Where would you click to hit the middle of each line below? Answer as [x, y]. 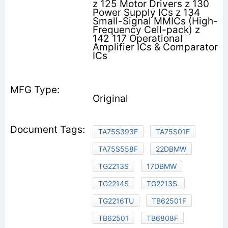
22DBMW [171, 149]
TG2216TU [116, 201]
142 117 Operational [137, 39]
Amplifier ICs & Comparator [155, 47]
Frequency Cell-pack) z [146, 30]
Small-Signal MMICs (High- [155, 21]
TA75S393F [118, 132]
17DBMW [161, 166]
